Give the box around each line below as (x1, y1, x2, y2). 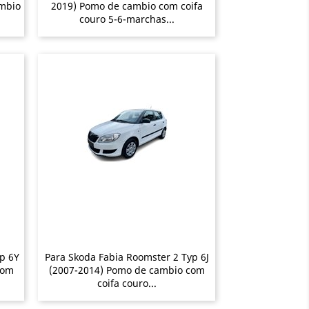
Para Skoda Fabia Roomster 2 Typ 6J (44, 250, 209, 263)
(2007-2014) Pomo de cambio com (48, 263, 205, 277)
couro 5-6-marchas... (79, 12, 175, 26)
